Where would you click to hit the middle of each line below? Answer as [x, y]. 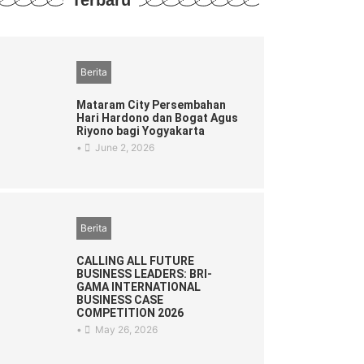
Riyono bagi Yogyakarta [141, 131]
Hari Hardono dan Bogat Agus [158, 118]
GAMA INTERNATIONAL [139, 287]
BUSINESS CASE [120, 300]
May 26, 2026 [127, 330]
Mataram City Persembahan [152, 105]
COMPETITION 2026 [130, 313]
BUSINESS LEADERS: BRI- [145, 274]
